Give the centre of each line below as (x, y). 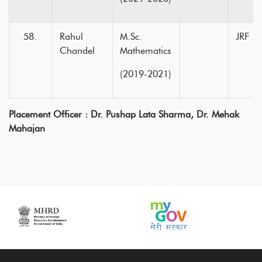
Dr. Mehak (218, 114)
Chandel (77, 51)
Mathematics (146, 51)
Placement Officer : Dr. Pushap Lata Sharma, (103, 114)
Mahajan (27, 128)
